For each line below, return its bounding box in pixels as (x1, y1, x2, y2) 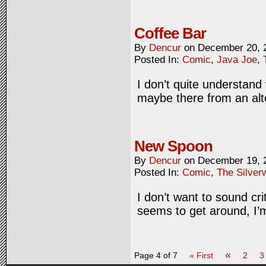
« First (189, 251, 213, 260)
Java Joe (217, 54, 257, 65)
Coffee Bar (134, 24, 206, 42)
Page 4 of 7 (134, 251, 178, 260)
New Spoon (134, 137, 213, 155)
